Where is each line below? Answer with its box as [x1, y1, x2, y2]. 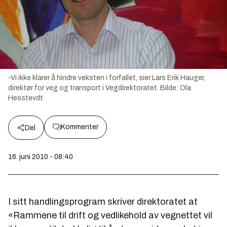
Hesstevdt [8, 94, 43, 102]
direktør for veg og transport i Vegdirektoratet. [8, 84, 159, 92]
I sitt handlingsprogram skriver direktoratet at [8, 196, 198, 207]
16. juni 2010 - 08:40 [8, 153, 73, 161]
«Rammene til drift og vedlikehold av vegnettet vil [8, 210, 212, 220]
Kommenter [61, 123, 98, 131]
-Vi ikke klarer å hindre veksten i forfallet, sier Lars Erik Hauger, [8, 73, 205, 82]
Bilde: [160, 84, 180, 92]
